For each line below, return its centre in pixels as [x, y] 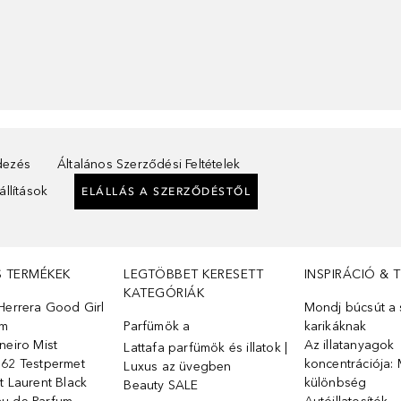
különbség [335, 383]
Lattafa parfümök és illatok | [206, 348]
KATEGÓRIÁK [164, 293]
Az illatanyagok [349, 345]
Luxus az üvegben [178, 367]
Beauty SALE [161, 385]
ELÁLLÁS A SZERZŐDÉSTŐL [166, 192]
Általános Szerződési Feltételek [149, 164]
